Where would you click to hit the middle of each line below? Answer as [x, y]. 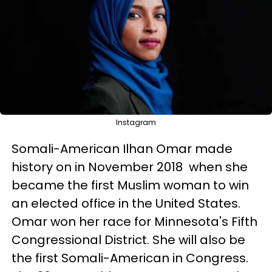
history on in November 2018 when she [130, 167]
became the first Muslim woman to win [130, 185]
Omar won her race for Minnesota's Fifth [134, 222]
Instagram [136, 122]
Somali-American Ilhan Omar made [122, 149]
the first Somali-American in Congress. [130, 258]
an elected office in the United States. [126, 203]
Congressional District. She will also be [128, 240]
